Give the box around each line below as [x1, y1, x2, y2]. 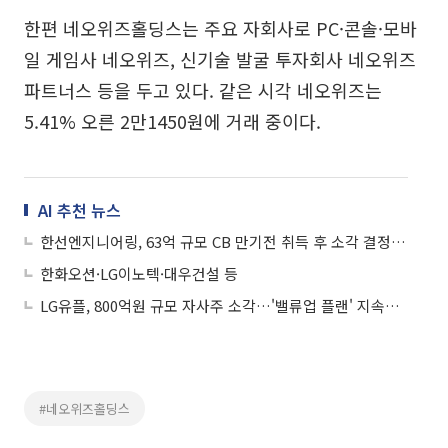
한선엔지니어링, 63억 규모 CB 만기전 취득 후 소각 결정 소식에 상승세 [391, 230, 406, 252]
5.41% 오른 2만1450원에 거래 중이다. [24, 107, 321, 134]
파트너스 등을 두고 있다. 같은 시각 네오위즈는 [24, 76, 382, 103]
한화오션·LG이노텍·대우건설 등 [40, 262, 238, 284]
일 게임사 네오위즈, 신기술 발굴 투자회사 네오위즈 [24, 45, 416, 72]
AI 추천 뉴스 [38, 197, 121, 222]
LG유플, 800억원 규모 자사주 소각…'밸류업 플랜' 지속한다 [385, 294, 400, 316]
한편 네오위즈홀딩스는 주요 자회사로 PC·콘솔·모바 [24, 14, 417, 41]
